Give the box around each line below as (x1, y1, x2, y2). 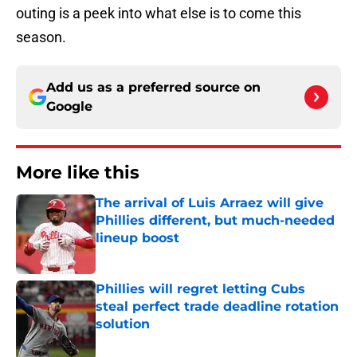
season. (16, 29, 66, 46)
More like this (16, 162, 139, 184)
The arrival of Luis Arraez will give (96, 195, 324, 211)
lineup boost (96, 230, 179, 246)
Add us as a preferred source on (46, 80, 261, 96)
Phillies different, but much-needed (96, 213, 335, 229)
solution (96, 316, 150, 332)
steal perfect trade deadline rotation (96, 299, 339, 315)
